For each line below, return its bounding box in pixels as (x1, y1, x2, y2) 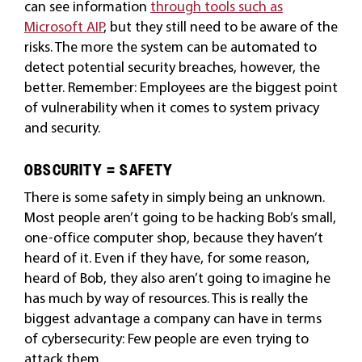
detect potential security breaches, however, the (23, 57, 320, 76)
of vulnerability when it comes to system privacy (23, 98, 319, 116)
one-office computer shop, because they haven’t (23, 228, 323, 246)
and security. (23, 118, 100, 137)
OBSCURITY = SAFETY (23, 161, 174, 179)
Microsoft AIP (23, 17, 103, 36)
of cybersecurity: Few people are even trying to (23, 329, 309, 347)
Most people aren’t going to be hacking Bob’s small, (23, 208, 336, 226)
